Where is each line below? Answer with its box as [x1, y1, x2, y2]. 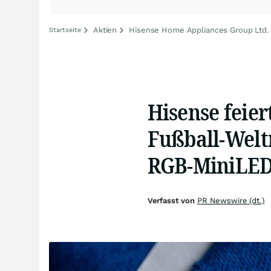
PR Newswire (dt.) [197, 196, 265, 205]
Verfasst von [147, 196, 197, 205]
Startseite [49, 26, 81, 34]
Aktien [93, 25, 117, 34]
